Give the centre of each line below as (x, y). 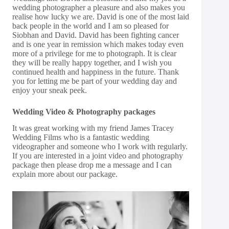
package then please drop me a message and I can (92, 165)
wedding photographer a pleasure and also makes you (99, 7)
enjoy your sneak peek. (50, 90)
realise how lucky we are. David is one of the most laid (101, 16)
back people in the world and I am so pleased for (90, 26)
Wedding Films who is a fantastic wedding (81, 138)
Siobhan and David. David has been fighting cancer (96, 35)
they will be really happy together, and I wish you (92, 62)
